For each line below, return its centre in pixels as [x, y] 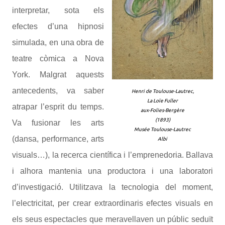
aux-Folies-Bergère [162, 110]
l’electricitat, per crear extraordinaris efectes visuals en [113, 203]
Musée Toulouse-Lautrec [162, 129]
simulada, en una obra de [58, 42]
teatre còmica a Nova [58, 59]
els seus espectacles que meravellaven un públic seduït [113, 219]
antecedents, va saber [58, 91]
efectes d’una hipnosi [58, 26]
